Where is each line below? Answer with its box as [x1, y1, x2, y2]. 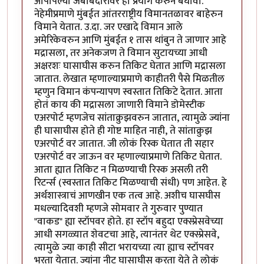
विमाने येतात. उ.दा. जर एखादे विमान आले [34, 18, 183, 35]
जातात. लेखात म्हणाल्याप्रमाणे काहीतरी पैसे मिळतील [34, 70, 225, 87]
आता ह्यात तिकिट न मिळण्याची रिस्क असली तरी [34, 161, 208, 178]
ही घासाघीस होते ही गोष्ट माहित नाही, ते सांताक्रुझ [34, 122, 212, 139]
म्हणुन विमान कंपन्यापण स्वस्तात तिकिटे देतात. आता [34, 83, 223, 100]
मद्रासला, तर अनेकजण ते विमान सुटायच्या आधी [34, 44, 207, 61]
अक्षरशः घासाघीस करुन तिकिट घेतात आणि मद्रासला [34, 57, 226, 74]
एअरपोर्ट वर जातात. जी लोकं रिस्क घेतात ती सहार [34, 135, 214, 152]
